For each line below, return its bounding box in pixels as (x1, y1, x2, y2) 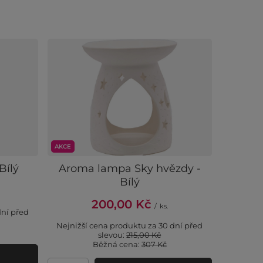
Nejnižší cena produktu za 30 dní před (56, 221, 203, 230)
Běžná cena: (92, 240, 141, 249)
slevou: (98, 230, 127, 240)
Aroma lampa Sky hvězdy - (58, 162, 201, 175)
